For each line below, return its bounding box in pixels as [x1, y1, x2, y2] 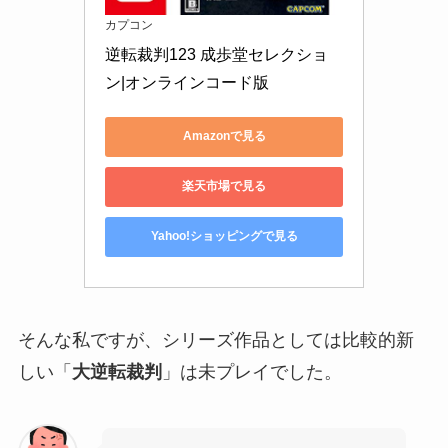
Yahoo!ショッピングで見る [150, 229, 298, 244]
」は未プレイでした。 [161, 361, 342, 382]
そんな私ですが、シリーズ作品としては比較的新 [17, 329, 414, 350]
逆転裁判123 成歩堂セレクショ [105, 45, 328, 63]
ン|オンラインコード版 [105, 73, 269, 91]
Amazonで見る [182, 129, 266, 144]
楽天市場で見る [182, 179, 266, 194]
